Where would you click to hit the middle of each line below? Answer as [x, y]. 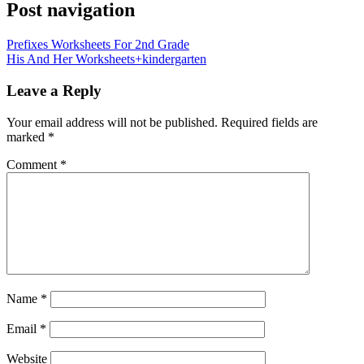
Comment [33, 164]
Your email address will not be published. [112, 122]
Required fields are [269, 122]
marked [27, 136]
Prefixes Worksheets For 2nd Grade [98, 45]
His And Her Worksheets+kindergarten [106, 59]
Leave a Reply [54, 90]
